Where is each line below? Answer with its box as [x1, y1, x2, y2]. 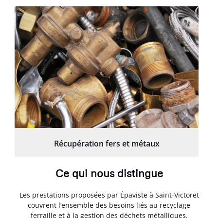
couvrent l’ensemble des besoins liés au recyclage [28, 200, 190, 210]
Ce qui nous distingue [55, 166, 163, 180]
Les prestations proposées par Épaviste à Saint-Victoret [19, 190, 199, 200]
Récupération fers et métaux [54, 138, 160, 149]
